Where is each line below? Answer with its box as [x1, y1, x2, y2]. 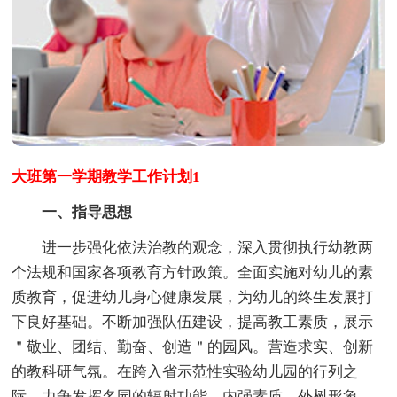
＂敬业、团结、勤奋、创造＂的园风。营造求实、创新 [12, 338, 374, 355]
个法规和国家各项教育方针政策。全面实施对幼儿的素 [12, 263, 374, 281]
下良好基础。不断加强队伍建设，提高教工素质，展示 [12, 313, 374, 331]
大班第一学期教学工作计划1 [12, 167, 201, 185]
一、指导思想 [12, 203, 133, 221]
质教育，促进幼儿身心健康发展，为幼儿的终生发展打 [12, 288, 374, 306]
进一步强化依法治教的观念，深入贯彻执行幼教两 [12, 238, 374, 256]
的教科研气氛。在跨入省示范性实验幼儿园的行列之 [12, 362, 359, 380]
